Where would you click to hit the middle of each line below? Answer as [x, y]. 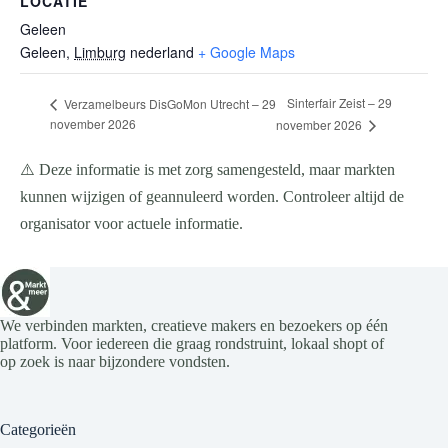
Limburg [100, 52]
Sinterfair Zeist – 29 [340, 103]
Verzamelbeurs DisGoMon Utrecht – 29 [168, 103]
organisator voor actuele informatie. [131, 224]
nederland [162, 52]
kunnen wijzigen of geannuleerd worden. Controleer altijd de [212, 197]
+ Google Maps [246, 52]
